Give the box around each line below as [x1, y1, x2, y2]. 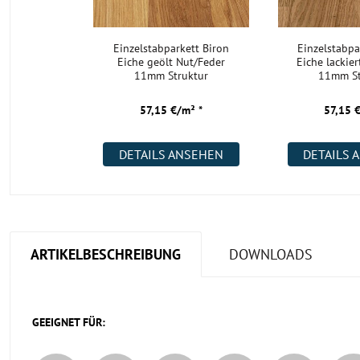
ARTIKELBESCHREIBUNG [31, 244, 181, 264]
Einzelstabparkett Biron [112, 41, 229, 55]
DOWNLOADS [229, 244, 313, 264]
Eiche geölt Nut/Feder [117, 55, 225, 69]
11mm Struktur [133, 68, 208, 83]
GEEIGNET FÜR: [32, 315, 105, 329]
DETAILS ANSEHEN [118, 146, 223, 162]
